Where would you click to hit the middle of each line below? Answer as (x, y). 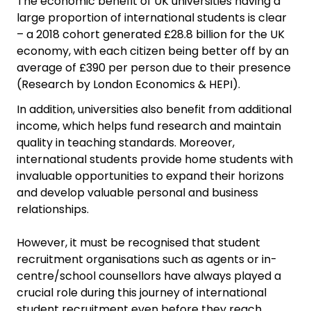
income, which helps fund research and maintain (149, 126)
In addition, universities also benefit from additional (154, 109)
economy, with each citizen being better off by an (153, 51)
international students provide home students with (155, 159)
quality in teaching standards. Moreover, (126, 143)
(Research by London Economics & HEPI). (128, 84)
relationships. (53, 209)
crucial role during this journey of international (142, 293)
